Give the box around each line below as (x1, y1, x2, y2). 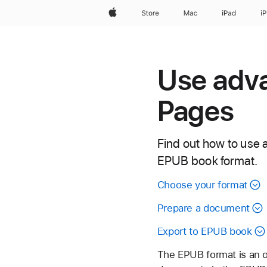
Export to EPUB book (157, 225, 252, 237)
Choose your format (157, 179, 247, 191)
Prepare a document (157, 202, 250, 214)
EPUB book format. (157, 153, 258, 168)
